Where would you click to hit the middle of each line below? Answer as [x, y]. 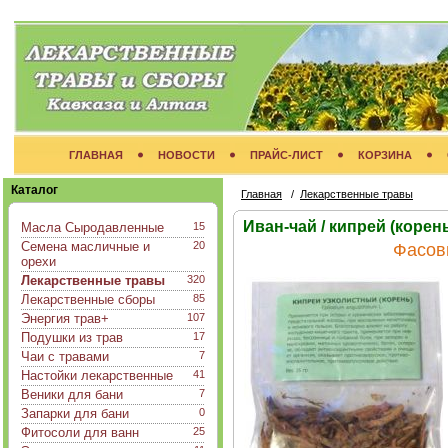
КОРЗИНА [384, 155]
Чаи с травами [65, 356]
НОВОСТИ [186, 155]
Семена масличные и [85, 246]
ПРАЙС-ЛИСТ [286, 155]
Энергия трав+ [65, 318]
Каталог [34, 190]
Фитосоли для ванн [80, 432]
